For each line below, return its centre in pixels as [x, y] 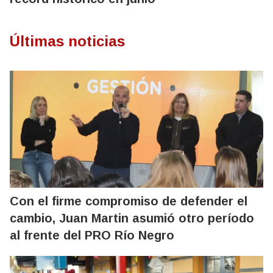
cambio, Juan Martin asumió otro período [132, 218]
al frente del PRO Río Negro [92, 235]
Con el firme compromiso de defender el [129, 201]
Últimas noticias [67, 41]
